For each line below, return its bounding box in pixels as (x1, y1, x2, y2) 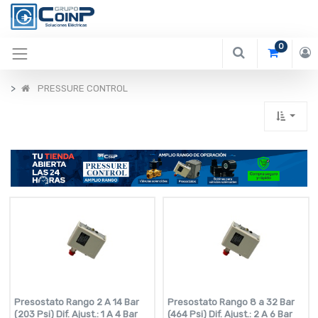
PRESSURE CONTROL (38, 82, 128, 94)
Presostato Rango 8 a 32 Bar (168, 296, 295, 307)
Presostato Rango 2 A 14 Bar (13, 296, 139, 307)
